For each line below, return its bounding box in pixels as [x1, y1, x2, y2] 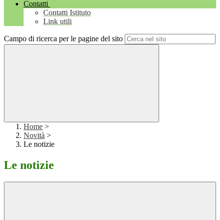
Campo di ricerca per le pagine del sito [4, 34, 123, 43]
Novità [24, 131, 45, 140]
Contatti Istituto [43, 8, 91, 17]
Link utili [43, 17, 72, 26]
